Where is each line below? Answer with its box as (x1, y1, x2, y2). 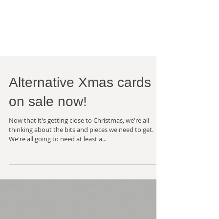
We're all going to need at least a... (9, 164, 107, 173)
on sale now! (9, 123, 87, 138)
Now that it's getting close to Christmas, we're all (9, 145, 149, 154)
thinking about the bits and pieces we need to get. (9, 154, 153, 163)
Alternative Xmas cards (9, 104, 151, 119)
